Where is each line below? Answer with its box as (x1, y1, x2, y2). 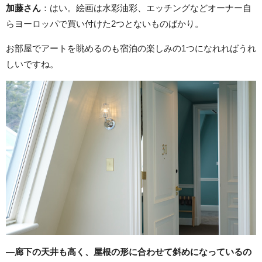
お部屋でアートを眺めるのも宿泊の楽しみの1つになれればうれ (6, 43, 256, 54)
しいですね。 (6, 59, 58, 70)
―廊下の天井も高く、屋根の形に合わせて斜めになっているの (6, 246, 251, 257)
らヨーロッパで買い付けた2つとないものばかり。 (6, 19, 204, 29)
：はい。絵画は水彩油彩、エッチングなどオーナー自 (41, 3, 251, 13)
